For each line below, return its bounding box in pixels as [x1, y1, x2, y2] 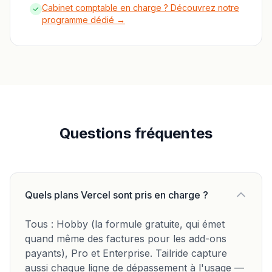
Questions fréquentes [59, 124, 212, 142]
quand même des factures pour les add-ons [25, 233, 226, 245]
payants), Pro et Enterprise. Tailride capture [25, 247, 227, 259]
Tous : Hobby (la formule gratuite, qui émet [25, 218, 225, 230]
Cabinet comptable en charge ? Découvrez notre [42, 2, 239, 13]
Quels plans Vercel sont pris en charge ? [25, 189, 208, 201]
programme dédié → [42, 15, 125, 25]
